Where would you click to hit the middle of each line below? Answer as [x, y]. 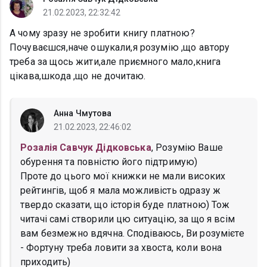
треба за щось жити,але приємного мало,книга [115, 62]
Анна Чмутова [83, 114]
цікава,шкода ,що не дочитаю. [78, 76]
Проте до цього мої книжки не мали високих [123, 176]
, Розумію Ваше [187, 148]
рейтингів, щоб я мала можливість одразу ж [121, 191]
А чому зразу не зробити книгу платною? [102, 33]
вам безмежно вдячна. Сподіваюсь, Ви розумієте [132, 234]
